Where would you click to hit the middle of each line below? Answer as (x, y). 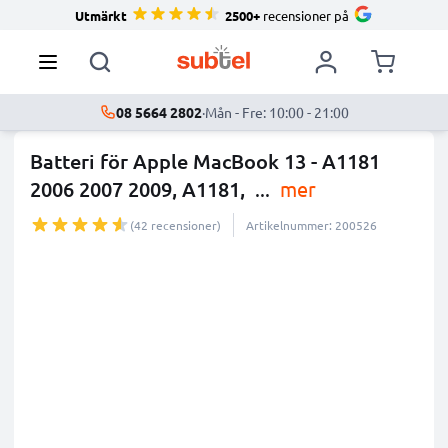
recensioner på (304, 15)
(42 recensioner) (175, 225)
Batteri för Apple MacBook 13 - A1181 (205, 161)
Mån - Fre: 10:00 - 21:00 (276, 112)
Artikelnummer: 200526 (311, 225)
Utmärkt (101, 15)
